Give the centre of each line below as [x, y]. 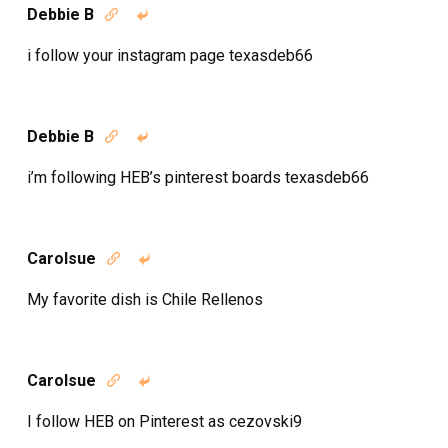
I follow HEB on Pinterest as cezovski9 [164, 421]
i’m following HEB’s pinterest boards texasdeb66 [198, 177]
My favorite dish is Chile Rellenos [145, 299]
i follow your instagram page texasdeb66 [170, 55]
